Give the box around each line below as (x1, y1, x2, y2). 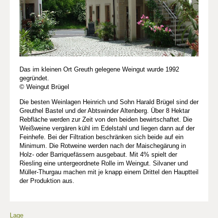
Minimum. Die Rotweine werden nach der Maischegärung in (19, 142, 186, 149)
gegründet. (19, 74, 49, 82)
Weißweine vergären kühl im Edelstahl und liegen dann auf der (19, 124, 195, 132)
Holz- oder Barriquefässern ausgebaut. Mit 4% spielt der (19, 150, 177, 158)
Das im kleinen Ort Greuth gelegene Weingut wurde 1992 (19, 65, 179, 73)
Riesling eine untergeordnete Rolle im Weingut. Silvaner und (19, 159, 188, 167)
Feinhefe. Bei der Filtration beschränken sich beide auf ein (19, 133, 183, 141)
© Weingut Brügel (19, 83, 69, 91)
